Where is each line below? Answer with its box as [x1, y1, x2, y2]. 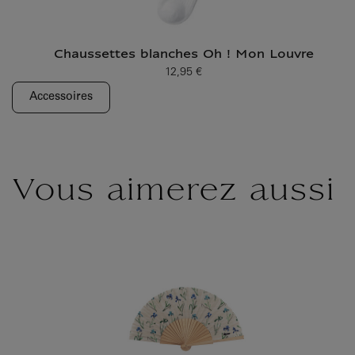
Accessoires [29, 91, 93, 103]
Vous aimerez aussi [12, 177, 334, 208]
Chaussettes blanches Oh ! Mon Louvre [53, 48, 314, 61]
